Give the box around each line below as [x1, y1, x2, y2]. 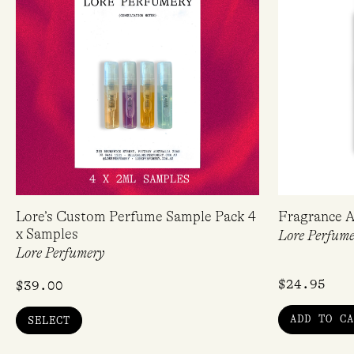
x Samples [16, 226, 78, 242]
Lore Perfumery [16, 245, 104, 261]
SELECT [28, 313, 70, 326]
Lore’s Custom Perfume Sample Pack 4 [16, 209, 256, 224]
